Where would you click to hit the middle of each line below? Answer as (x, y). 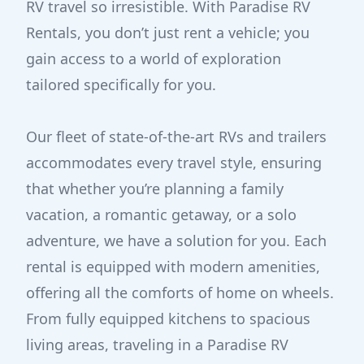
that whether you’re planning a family (155, 188)
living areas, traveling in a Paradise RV (157, 344)
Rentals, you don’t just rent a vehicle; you (168, 32)
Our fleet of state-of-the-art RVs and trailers (176, 136)
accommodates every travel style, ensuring (174, 162)
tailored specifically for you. (121, 84)
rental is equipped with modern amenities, (173, 266)
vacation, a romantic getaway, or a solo (161, 214)
